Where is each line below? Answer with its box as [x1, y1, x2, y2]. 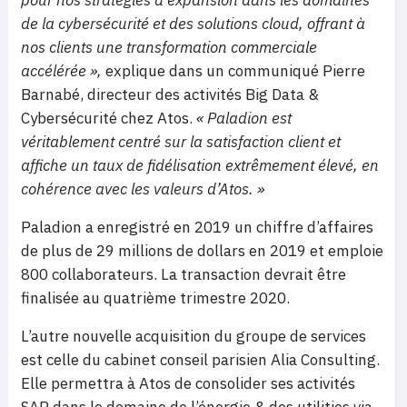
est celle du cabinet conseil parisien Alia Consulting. [21, 349, 380, 370]
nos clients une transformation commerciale [21, 36, 317, 57]
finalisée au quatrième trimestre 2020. [21, 287, 290, 308]
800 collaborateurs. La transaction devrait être [21, 263, 346, 284]
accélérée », [21, 60, 105, 81]
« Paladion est [193, 107, 292, 128]
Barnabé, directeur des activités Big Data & [21, 84, 319, 104]
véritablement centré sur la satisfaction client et [21, 131, 341, 152]
